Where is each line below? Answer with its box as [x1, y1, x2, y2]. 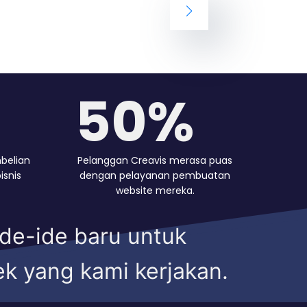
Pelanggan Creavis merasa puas [77, 153, 232, 167]
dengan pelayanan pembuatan [79, 168, 230, 182]
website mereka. [115, 183, 195, 197]
